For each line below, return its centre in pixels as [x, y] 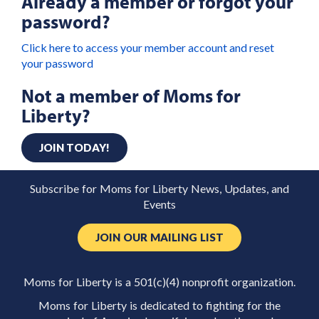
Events [159, 204]
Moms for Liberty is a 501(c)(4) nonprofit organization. [159, 282]
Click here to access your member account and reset [148, 47]
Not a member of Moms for [131, 95]
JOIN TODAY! [74, 147]
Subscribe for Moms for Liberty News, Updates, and [159, 189]
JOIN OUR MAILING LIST [159, 237]
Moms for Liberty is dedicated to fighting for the [159, 305]
